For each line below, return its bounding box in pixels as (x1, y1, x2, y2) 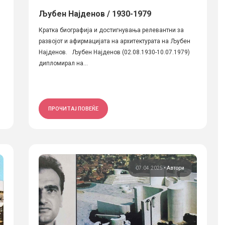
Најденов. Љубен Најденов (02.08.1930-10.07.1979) (38, 49, 190, 56)
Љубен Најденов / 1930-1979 (38, 9, 151, 19)
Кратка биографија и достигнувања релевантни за (38, 27, 184, 34)
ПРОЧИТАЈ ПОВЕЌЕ (48, 105, 98, 111)
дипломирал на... (38, 60, 88, 67)
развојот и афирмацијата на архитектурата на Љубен (38, 38, 190, 45)
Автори (166, 165, 184, 171)
